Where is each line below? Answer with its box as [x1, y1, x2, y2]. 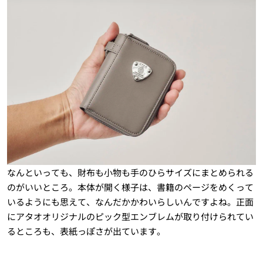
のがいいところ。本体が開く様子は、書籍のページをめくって [6, 181, 254, 194]
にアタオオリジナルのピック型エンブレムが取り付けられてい [6, 210, 254, 223]
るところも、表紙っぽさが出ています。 [6, 225, 166, 238]
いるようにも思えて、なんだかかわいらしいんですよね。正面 [6, 195, 254, 208]
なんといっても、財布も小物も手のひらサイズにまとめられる [6, 166, 254, 179]
